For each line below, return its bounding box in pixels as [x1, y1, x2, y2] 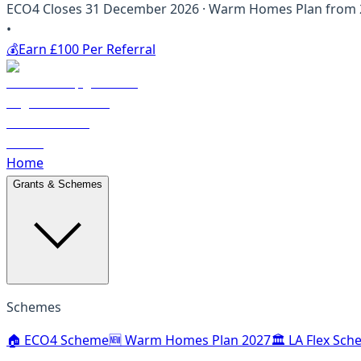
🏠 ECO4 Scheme [6, 331, 109, 349]
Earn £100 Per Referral [19, 40, 156, 58]
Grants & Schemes [13, 178, 102, 190]
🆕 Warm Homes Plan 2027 [109, 331, 271, 349]
